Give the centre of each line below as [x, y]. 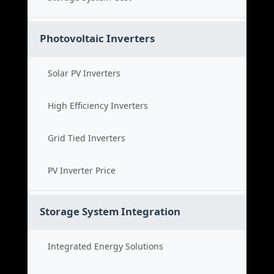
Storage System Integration [110, 211]
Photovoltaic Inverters [97, 38]
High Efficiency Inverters [98, 106]
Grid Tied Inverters [87, 138]
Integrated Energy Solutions [106, 246]
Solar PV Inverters [84, 73]
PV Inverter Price [82, 170]
